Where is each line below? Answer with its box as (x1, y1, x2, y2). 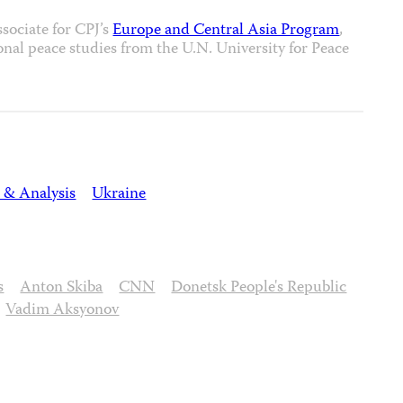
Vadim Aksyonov (5, 297, 120, 324)
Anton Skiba (20, 274, 103, 301)
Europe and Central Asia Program (112, 17, 340, 44)
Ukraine (92, 181, 147, 208)
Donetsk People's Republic (171, 274, 347, 301)
